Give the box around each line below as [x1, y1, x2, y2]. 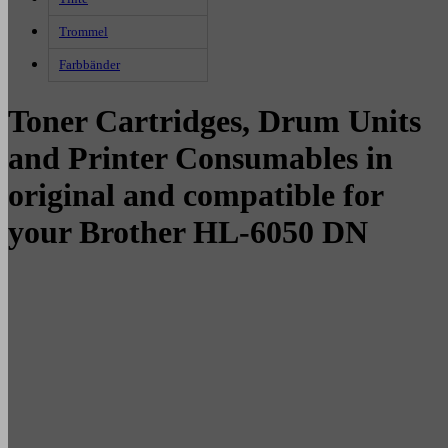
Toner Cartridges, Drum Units [8, 103, 421, 140]
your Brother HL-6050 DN [8, 214, 368, 251]
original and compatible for [8, 177, 383, 214]
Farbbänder [59, 57, 120, 72]
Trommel [59, 24, 108, 39]
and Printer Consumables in [8, 140, 393, 177]
